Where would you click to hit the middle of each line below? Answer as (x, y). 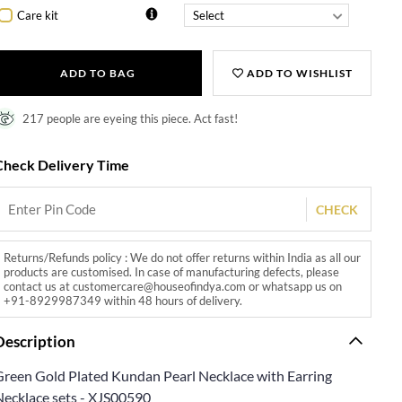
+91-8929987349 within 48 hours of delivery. (123, 301)
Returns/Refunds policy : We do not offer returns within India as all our (183, 258)
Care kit (38, 15)
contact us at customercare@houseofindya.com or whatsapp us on (173, 286)
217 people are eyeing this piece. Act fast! (131, 118)
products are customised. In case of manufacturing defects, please (172, 272)
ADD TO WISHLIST (298, 73)
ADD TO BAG (97, 73)
